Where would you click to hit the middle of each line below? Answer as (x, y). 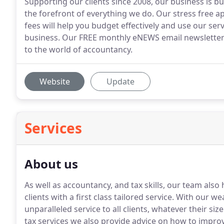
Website (54, 81)
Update (120, 81)
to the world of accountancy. (78, 49)
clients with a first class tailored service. (99, 197)
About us (51, 164)
